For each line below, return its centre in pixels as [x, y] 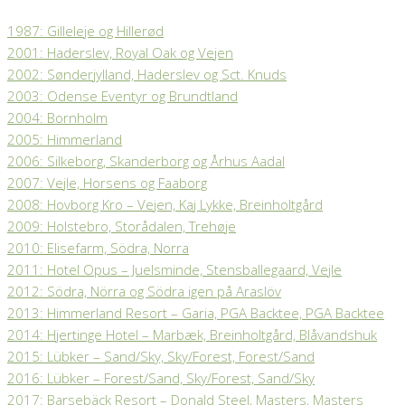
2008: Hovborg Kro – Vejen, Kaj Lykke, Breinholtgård [165, 204]
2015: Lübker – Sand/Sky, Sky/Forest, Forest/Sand [161, 356]
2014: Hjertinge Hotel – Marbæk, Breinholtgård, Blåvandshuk [192, 334]
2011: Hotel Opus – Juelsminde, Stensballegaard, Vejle [174, 269]
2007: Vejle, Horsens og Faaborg [107, 182]
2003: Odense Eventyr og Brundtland [122, 95]
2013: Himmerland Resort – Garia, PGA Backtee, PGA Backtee [196, 312]
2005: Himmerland [65, 139]
